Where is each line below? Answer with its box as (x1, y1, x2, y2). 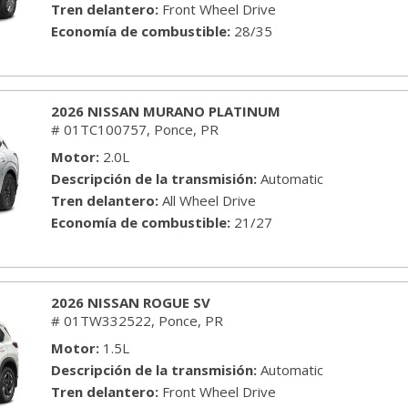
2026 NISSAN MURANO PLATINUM (51, 102, 280, 120)
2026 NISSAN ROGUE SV (51, 293, 210, 311)
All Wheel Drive (162, 191, 256, 209)
